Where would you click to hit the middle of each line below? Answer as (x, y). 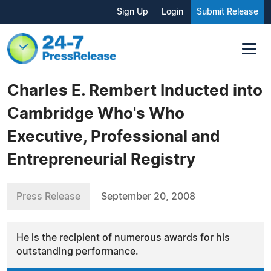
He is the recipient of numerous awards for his (123, 237)
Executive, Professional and (114, 136)
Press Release (48, 196)
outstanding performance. (77, 251)
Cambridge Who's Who (96, 113)
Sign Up (132, 12)
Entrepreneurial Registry (101, 159)
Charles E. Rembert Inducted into (135, 90)
